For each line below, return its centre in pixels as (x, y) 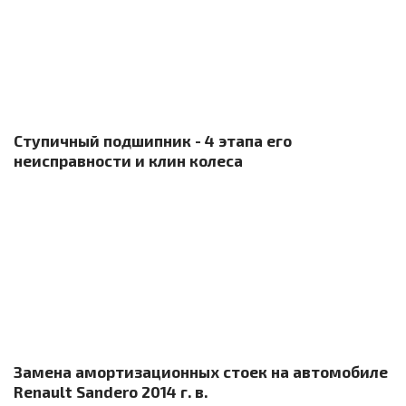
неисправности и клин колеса (128, 160)
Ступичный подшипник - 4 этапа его (153, 140)
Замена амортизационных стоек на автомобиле (201, 372)
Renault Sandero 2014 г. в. (111, 391)
